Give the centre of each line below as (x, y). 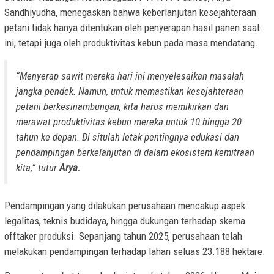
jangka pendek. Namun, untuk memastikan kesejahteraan (130, 91)
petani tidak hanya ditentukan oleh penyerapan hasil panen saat (132, 27)
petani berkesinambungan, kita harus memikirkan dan (122, 106)
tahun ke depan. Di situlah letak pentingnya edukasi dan (128, 137)
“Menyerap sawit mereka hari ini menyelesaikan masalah (130, 76)
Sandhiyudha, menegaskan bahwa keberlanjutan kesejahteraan (130, 12)
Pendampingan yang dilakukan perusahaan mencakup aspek (125, 205)
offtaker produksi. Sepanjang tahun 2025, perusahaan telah (123, 236)
